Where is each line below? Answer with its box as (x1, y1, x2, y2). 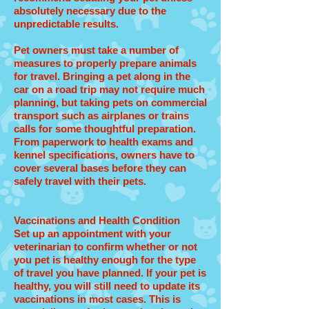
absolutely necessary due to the (14, 5, 169, 17)
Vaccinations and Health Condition (14, 215, 180, 226)
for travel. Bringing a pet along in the (14, 70, 190, 82)
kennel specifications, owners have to (14, 149, 195, 161)
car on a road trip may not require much (14, 83, 205, 95)
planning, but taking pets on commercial (14, 97, 207, 108)
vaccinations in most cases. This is (14, 293, 181, 305)
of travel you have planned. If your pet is (14, 267, 206, 279)
